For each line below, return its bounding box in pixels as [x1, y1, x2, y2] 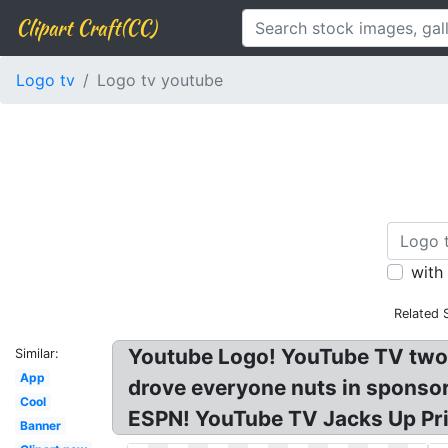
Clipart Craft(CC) [16, 13, 156, 42]
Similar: [15, 346, 59, 361]
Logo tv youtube [97, 70, 223, 90]
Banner [19, 418, 61, 433]
